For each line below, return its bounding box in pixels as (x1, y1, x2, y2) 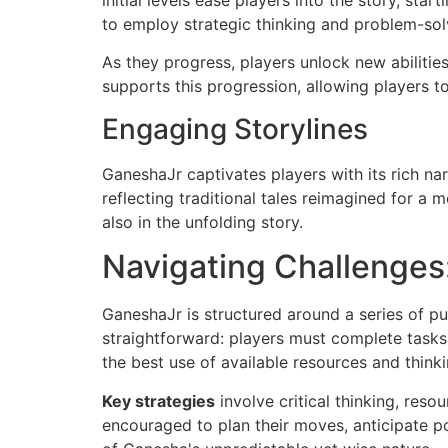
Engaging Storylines (102, 111, 368, 146)
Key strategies (102, 390, 215, 411)
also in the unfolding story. (102, 211, 303, 232)
